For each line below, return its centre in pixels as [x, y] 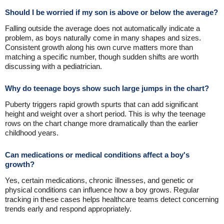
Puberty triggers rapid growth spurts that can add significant [101, 104]
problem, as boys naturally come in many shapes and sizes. [103, 38]
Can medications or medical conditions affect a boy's [97, 155]
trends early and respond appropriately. [68, 209]
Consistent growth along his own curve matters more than [99, 47]
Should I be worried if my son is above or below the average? [111, 12]
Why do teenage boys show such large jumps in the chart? [107, 88]
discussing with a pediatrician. [53, 66]
